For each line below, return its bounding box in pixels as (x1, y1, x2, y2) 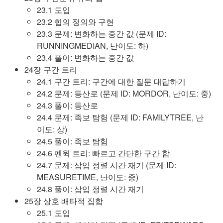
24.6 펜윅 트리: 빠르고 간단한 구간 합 (37, 147, 170, 159)
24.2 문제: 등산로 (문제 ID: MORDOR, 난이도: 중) (37, 88, 211, 99)
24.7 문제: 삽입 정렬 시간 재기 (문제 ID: (37, 159, 176, 171)
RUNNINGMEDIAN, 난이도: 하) (37, 40, 148, 51)
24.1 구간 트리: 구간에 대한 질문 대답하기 (37, 76, 186, 87)
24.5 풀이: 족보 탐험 (37, 135, 108, 147)
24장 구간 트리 (24, 64, 77, 75)
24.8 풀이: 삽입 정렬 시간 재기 (37, 183, 144, 195)
